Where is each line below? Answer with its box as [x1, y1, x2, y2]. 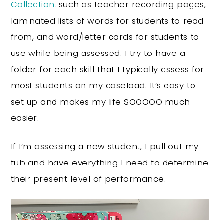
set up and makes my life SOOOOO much [10, 95, 190, 108]
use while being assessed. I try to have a [10, 47, 186, 59]
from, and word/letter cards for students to [10, 30, 199, 43]
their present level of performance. [10, 172, 166, 185]
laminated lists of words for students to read [10, 14, 204, 27]
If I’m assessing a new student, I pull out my [10, 140, 199, 152]
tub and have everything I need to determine [10, 156, 209, 168]
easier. [10, 111, 39, 124]
